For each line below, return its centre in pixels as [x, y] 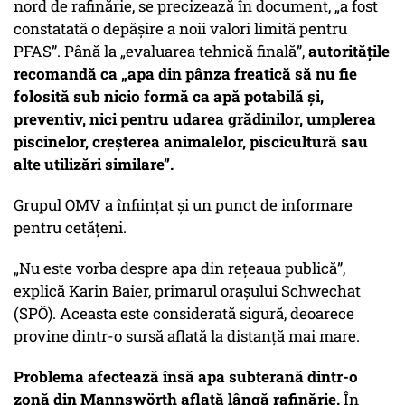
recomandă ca [66, 74]
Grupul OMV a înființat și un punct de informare [183, 205]
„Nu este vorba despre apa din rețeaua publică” [178, 268]
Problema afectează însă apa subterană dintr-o [186, 377]
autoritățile [349, 52]
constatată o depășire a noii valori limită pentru [180, 29]
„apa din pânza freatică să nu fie [237, 74]
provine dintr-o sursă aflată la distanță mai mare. [187, 336]
